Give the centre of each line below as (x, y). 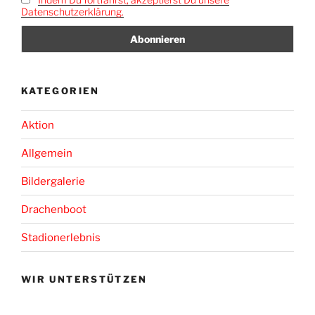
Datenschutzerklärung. (72, 12)
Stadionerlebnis (61, 237)
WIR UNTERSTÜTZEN (84, 279)
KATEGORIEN (60, 90)
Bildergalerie (53, 181)
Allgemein (47, 153)
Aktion (38, 125)
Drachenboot (54, 209)
